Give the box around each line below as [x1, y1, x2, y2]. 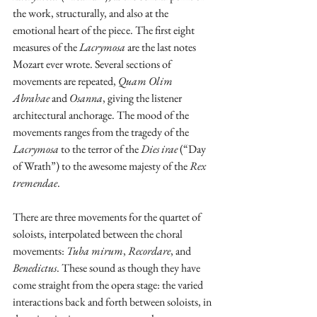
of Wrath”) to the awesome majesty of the [13, 158, 190, 174]
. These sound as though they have [57, 260, 202, 276]
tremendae [13, 175, 57, 191]
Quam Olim [118, 74, 175, 89]
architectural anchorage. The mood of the [13, 108, 191, 123]
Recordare [128, 243, 171, 259]
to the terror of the [59, 142, 141, 157]
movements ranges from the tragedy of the [13, 125, 191, 140]
